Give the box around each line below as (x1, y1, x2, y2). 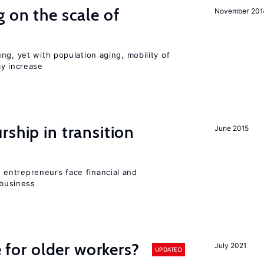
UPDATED (154, 245, 182, 253)
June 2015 (214, 124, 249, 133)
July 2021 (214, 241, 246, 250)
